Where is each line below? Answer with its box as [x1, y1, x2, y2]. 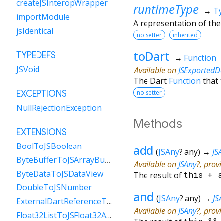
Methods [133, 116, 182, 131]
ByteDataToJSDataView [16, 168, 103, 179]
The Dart [133, 75, 169, 86]
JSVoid [16, 64, 39, 74]
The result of [133, 169, 184, 181]
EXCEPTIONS [16, 88, 67, 99]
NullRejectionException [16, 102, 102, 113]
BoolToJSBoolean [16, 141, 82, 151]
